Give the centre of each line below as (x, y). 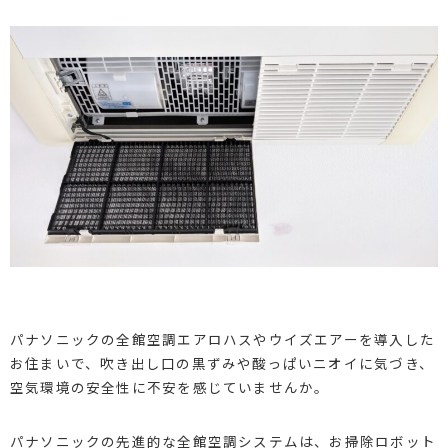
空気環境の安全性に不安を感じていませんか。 (169, 386)
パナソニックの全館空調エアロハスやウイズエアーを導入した (222, 338)
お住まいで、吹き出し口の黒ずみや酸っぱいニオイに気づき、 (221, 362)
